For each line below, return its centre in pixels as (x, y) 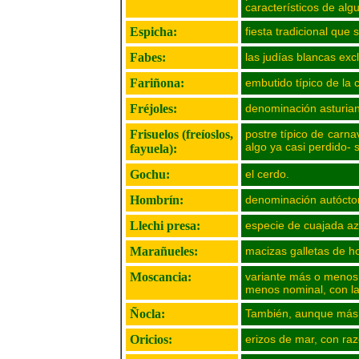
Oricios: (151, 339)
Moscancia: (161, 277)
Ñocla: (147, 314)
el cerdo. (267, 174)
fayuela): (153, 149)
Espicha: (153, 32)
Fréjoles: (153, 109)
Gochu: (150, 174)
